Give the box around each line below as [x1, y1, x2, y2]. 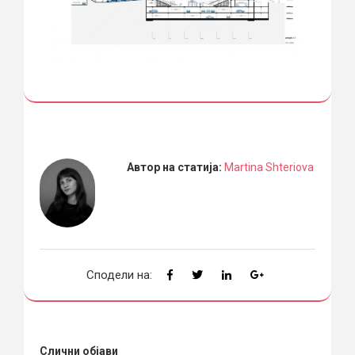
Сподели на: [86, 267, 152, 282]
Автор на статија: [126, 160, 224, 174]
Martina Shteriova [223, 160, 314, 174]
